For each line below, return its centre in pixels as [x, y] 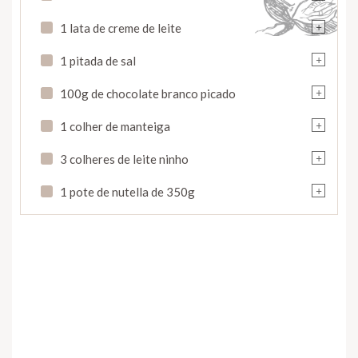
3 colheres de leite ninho [124, 159]
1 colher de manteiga [115, 126]
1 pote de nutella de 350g [127, 191]
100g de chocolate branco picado [148, 93]
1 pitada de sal [98, 60]
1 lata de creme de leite [121, 28]
